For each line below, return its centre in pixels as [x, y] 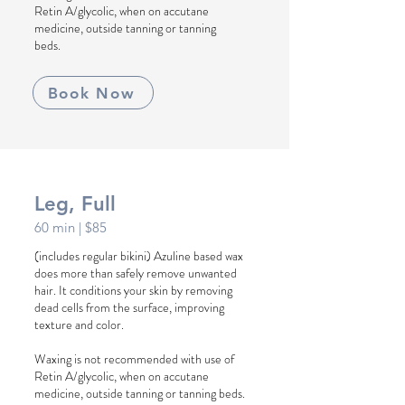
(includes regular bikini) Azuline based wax [139, 256]
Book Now [91, 93]
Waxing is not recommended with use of [134, 359]
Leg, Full [75, 204]
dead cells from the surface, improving [129, 307]
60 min [57, 227]
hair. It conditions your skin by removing [133, 290]
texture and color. [79, 325]
